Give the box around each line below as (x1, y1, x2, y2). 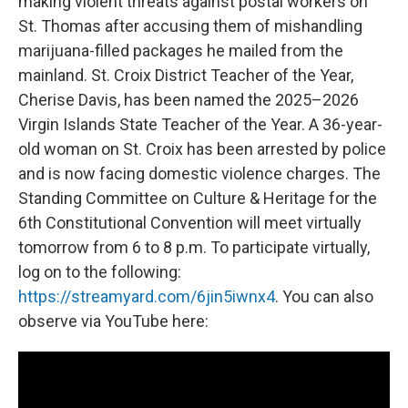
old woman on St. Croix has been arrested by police (18, 139, 386, 159)
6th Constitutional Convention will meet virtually (18, 213, 362, 233)
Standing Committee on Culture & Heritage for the (18, 189, 377, 209)
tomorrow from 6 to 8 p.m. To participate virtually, (18, 238, 370, 258)
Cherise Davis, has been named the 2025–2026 (18, 90, 359, 110)
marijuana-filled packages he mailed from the (18, 41, 343, 61)
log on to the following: (18, 262, 181, 282)
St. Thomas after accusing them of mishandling (18, 16, 362, 36)
